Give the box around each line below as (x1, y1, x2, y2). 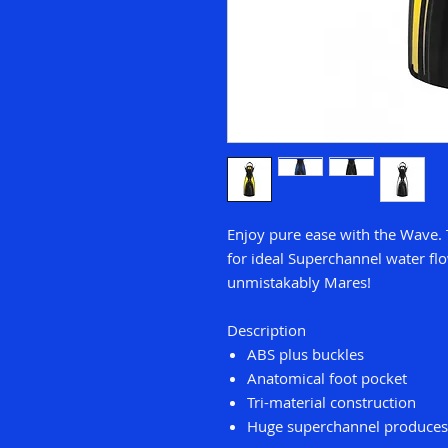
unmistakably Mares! (227, 272, 371, 293)
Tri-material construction (247, 392, 416, 413)
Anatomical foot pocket (247, 368, 407, 389)
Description (227, 320, 306, 341)
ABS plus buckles (247, 344, 364, 365)
